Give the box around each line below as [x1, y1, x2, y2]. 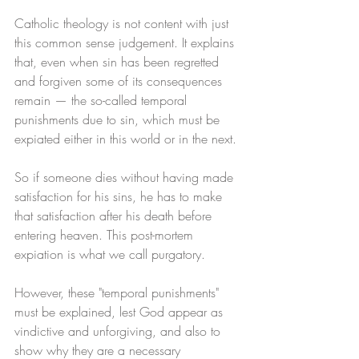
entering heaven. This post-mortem [14, 226, 197, 244]
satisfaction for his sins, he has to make [14, 188, 226, 206]
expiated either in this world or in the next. [14, 130, 240, 148]
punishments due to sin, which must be [14, 111, 224, 129]
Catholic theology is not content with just [14, 14, 232, 33]
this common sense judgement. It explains [14, 34, 238, 52]
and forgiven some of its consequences [14, 72, 226, 91]
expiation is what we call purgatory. [14, 245, 209, 264]
